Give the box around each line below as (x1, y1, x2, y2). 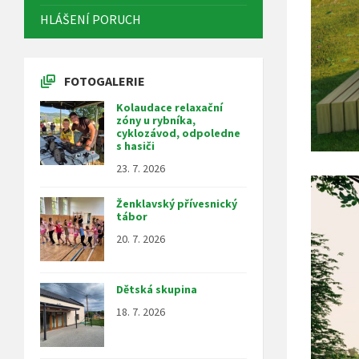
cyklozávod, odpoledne (116, 125, 240, 140)
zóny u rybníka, (116, 112, 196, 127)
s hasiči (116, 138, 155, 153)
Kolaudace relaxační (116, 99, 223, 115)
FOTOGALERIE (64, 72, 145, 89)
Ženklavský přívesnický (116, 196, 237, 211)
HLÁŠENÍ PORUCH (40, 10, 141, 27)
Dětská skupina (116, 281, 197, 296)
